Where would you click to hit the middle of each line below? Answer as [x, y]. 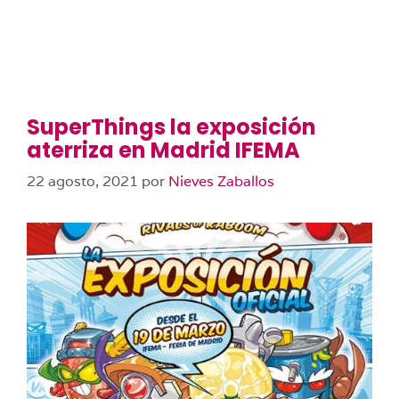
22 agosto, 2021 [82, 181]
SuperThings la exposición [171, 127]
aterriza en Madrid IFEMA [163, 150]
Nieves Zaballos [221, 181]
